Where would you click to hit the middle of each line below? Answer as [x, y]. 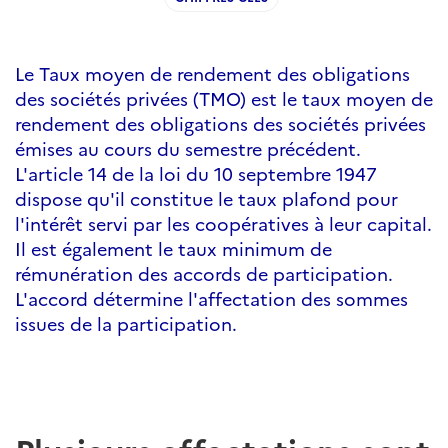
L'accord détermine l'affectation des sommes [211, 298]
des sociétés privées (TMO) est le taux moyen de [224, 98]
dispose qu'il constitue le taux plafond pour [206, 198]
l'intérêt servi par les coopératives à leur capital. [223, 223]
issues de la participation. [126, 323]
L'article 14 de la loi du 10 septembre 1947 [196, 173]
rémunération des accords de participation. [204, 273]
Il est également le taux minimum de [173, 248]
